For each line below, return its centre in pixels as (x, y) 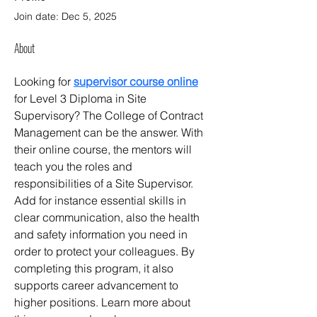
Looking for (44, 82)
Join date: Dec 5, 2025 (65, 17)
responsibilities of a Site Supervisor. (105, 184)
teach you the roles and (75, 167)
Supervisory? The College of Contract (110, 116)
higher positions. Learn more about (104, 302)
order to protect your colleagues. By (106, 252)
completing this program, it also (95, 269)
